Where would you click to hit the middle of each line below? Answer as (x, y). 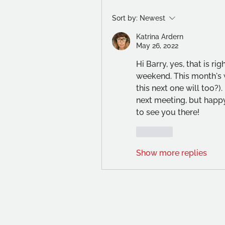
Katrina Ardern (160, 37)
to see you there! (168, 112)
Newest (152, 18)
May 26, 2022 (157, 46)
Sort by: (125, 18)
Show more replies (172, 153)
